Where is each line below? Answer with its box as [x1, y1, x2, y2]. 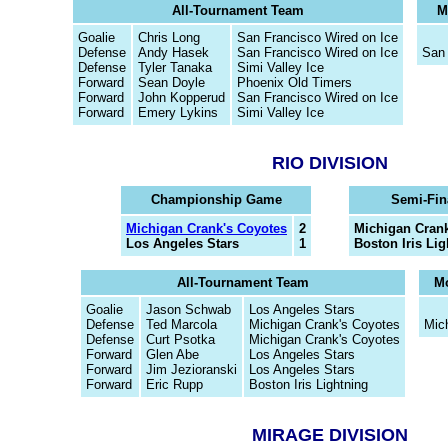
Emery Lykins [137, 105, 218, 120]
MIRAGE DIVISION [252, 425, 408, 445]
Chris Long [137, 30, 200, 45]
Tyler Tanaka [137, 60, 212, 75]
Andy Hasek [137, 45, 209, 60]
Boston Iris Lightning [248, 377, 368, 392]
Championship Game [150, 192, 282, 207]
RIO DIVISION [272, 153, 388, 173]
